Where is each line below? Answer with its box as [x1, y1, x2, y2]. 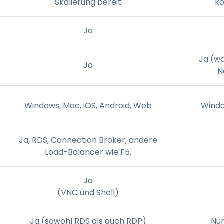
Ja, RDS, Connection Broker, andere [18, 134, 157, 146]
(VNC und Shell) [57, 186, 119, 198]
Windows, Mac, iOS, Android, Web [24, 99, 152, 111]
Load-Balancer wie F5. [44, 146, 131, 158]
